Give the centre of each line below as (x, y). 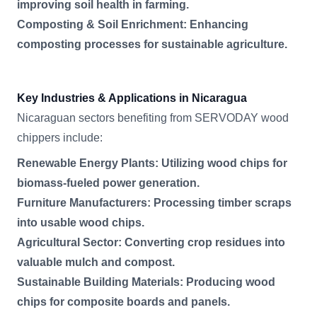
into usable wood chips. (81, 223)
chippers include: (60, 138)
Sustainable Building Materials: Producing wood (146, 282)
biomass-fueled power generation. (108, 183)
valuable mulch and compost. (96, 263)
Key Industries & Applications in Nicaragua (132, 98)
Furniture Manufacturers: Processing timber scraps (154, 203)
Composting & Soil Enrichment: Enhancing (133, 25)
